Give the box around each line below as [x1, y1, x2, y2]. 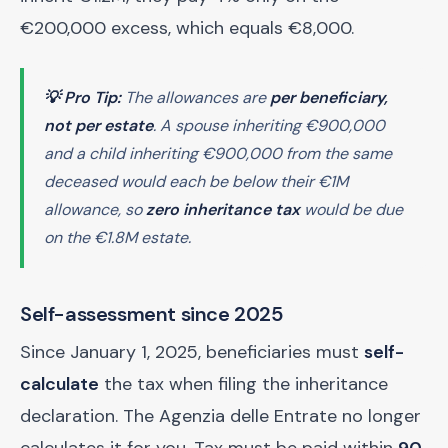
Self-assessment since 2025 [20, 301, 284, 327]
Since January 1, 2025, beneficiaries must [20, 340, 364, 364]
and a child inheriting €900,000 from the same [44, 143, 392, 164]
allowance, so [44, 199, 146, 220]
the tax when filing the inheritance [99, 372, 388, 396]
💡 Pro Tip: [44, 87, 121, 108]
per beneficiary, [270, 87, 388, 108]
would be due [300, 199, 403, 220]
